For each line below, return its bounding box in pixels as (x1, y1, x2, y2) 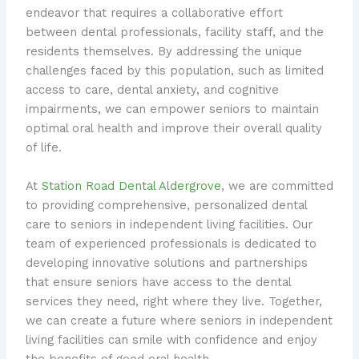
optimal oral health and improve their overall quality (25, 121, 322, 136)
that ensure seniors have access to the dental (25, 274, 291, 289)
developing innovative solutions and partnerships (25, 255, 308, 270)
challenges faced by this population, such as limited (25, 63, 324, 79)
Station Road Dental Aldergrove (41, 178, 221, 193)
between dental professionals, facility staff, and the (25, 25, 324, 40)
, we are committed (220, 178, 333, 193)
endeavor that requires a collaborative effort (25, 6, 283, 21)
